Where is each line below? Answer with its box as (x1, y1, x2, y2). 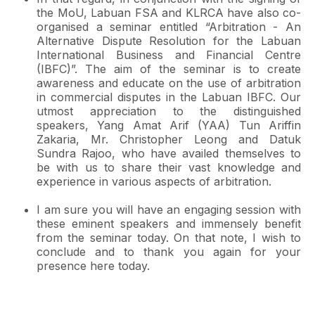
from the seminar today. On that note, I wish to (37, 231, 301, 245)
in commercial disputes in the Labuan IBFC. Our (37, 90, 301, 104)
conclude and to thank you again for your (37, 245, 301, 259)
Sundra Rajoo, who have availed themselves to (37, 146, 301, 160)
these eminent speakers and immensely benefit (37, 217, 301, 231)
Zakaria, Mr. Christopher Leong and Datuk (37, 132, 301, 146)
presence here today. (37, 259, 150, 273)
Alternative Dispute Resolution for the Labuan (37, 34, 301, 48)
